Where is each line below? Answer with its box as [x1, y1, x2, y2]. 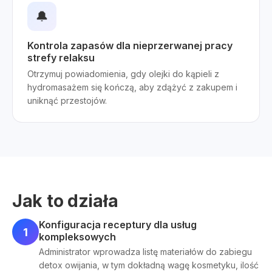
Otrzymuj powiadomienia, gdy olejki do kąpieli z [27, 69, 219, 79]
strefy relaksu [27, 52, 95, 64]
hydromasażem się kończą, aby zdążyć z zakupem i [27, 82, 237, 92]
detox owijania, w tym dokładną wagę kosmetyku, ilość [39, 260, 259, 270]
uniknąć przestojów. [27, 95, 107, 106]
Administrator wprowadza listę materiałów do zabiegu [39, 246, 252, 257]
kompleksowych [39, 231, 116, 243]
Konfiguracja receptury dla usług [39, 219, 197, 231]
